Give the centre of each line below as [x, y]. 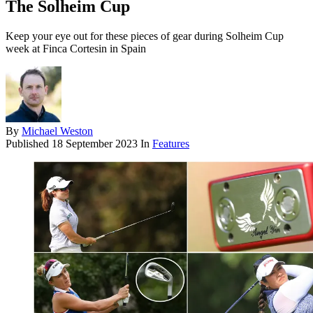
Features [171, 144]
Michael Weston [57, 131]
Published [29, 144]
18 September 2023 [95, 144]
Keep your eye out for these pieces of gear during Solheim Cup [145, 36]
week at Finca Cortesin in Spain [76, 49]
